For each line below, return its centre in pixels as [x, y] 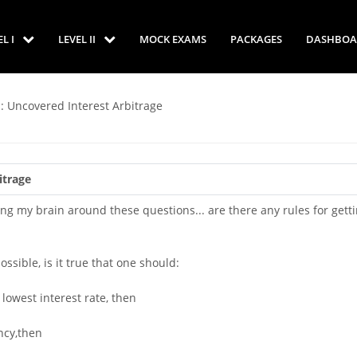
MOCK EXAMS [173, 39]
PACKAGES [257, 39]
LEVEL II [78, 39]
